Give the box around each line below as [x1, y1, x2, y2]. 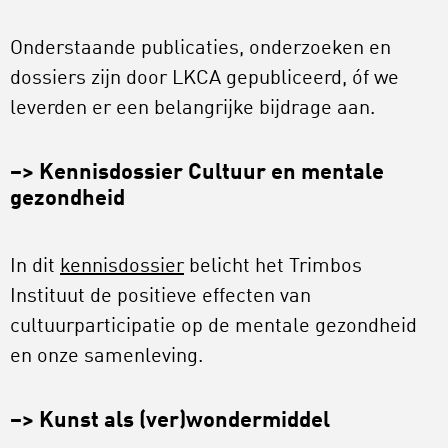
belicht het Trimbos [184, 257, 362, 278]
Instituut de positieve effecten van [10, 287, 311, 308]
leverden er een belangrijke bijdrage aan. [10, 99, 375, 120]
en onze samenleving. [10, 347, 203, 368]
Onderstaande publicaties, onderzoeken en [10, 39, 391, 60]
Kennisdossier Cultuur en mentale [39, 162, 384, 185]
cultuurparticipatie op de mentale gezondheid [10, 317, 417, 338]
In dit [10, 257, 60, 278]
